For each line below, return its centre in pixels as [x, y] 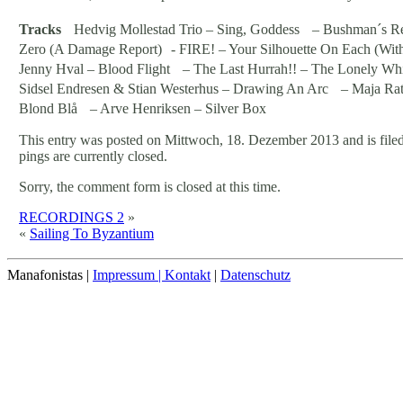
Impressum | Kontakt [152, 274]
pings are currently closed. [93, 156]
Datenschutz [255, 274]
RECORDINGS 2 [72, 217]
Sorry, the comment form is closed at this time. [150, 186]
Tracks [45, 29]
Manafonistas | [50, 274]
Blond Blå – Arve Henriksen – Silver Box [143, 108]
